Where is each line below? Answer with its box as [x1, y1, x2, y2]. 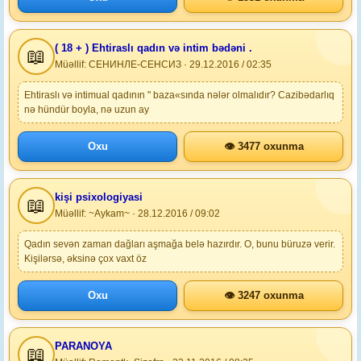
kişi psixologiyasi [55, 191, 143, 203]
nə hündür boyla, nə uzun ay [24, 104, 149, 115]
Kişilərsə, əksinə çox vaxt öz [24, 253, 147, 264]
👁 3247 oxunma [223, 289, 304, 301]
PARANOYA [55, 340, 112, 352]
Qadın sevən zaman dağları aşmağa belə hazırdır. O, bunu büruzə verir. [24, 239, 335, 250]
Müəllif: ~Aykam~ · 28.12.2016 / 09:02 [55, 208, 220, 219]
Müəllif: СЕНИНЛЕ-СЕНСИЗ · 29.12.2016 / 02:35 [55, 59, 272, 70]
